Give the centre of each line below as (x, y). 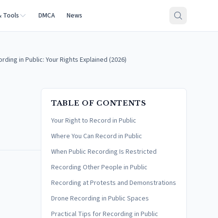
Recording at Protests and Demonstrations (114, 183)
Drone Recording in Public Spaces (100, 199)
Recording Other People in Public (99, 167)
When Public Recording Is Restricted (104, 152)
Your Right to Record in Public (94, 121)
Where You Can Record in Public (97, 136)
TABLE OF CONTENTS (99, 103)
